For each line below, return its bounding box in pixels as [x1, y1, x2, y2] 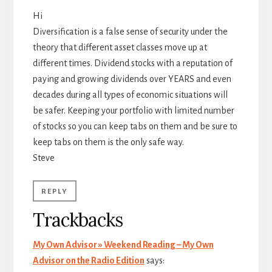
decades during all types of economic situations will [32, 89, 228, 100]
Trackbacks [32, 208, 123, 231]
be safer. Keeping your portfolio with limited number [32, 105, 234, 115]
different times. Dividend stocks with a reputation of [32, 58, 233, 68]
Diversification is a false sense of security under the [32, 26, 228, 36]
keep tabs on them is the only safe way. [32, 137, 184, 147]
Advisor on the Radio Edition [32, 255, 144, 265]
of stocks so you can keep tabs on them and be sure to [32, 121, 237, 131]
